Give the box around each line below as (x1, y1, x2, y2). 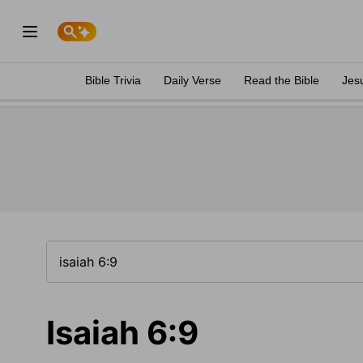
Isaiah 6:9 (46, 313, 199, 352)
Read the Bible (244, 74, 319, 87)
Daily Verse (164, 74, 221, 87)
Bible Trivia (85, 74, 141, 87)
